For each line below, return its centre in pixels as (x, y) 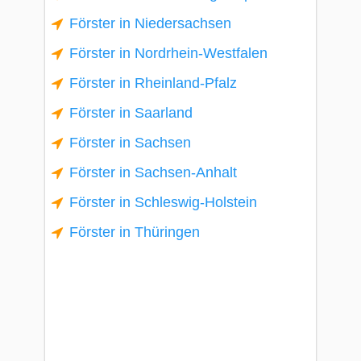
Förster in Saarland (131, 113)
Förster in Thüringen (135, 232)
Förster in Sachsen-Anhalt (153, 172)
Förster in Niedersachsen (150, 23)
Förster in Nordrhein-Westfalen (168, 53)
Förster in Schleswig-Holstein (163, 202)
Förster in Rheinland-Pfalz (153, 83)
